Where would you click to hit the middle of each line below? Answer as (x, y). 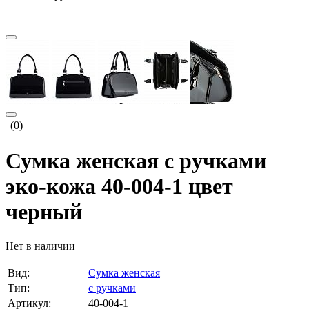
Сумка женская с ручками (136, 161)
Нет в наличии (40, 246)
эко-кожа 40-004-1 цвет (119, 187)
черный (44, 212)
